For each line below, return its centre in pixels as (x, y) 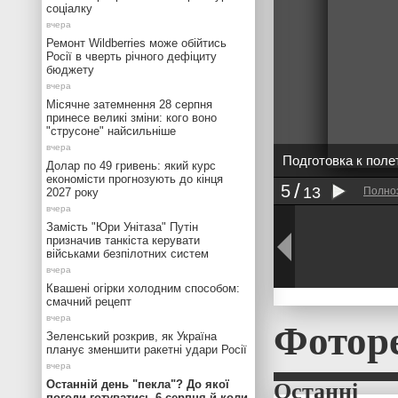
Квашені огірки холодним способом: (143, 288)
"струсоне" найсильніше (111, 131)
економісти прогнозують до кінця (135, 179)
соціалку (69, 8)
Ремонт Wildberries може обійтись (136, 43)
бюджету (70, 70)
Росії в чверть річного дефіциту (131, 56)
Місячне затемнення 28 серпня (129, 104)
